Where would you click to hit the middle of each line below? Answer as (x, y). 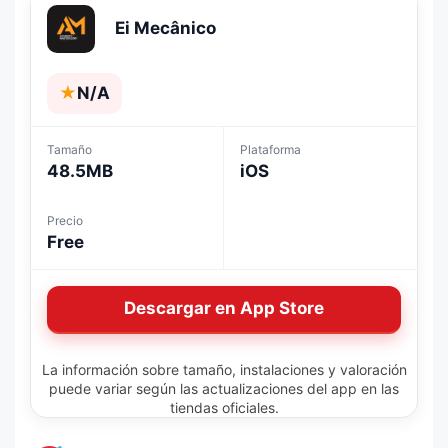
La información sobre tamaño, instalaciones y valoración (224, 369)
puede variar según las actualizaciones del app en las (224, 388)
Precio (65, 220)
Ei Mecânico (165, 28)
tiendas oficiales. (224, 407)
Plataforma (270, 149)
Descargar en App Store (224, 308)
